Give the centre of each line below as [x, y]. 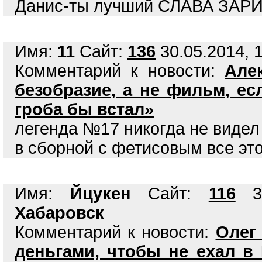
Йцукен [100, 194]
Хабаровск [59, 213]
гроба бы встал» [84, 109]
